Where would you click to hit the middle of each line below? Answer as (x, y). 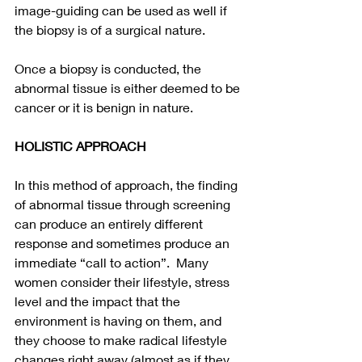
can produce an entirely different (110, 224)
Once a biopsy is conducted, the (109, 69)
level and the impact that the (99, 301)
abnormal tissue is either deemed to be (129, 88)
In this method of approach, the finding (128, 185)
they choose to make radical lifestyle (122, 340)
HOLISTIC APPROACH (80, 146)
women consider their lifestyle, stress (124, 282)
